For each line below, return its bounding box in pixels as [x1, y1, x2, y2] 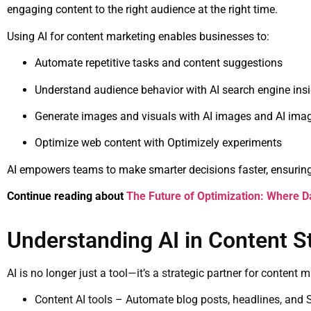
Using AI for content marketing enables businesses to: [7, 29, 269, 43]
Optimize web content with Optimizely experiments [35, 136, 282, 150]
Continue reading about [7, 190, 124, 203]
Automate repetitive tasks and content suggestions [35, 56, 283, 70]
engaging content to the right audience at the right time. [7, 3, 278, 17]
